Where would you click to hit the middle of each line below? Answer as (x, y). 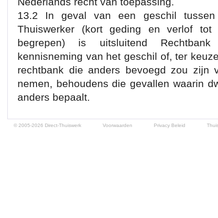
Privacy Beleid (170, 125)
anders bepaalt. (54, 97)
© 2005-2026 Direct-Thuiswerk (47, 125)
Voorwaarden (118, 125)
